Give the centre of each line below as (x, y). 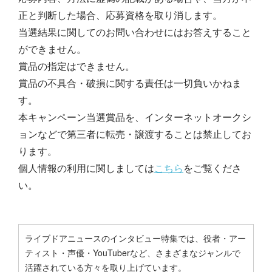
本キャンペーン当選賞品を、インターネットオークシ (135, 117)
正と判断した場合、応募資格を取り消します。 (120, 15)
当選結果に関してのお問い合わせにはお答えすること (135, 32)
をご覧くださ (212, 168)
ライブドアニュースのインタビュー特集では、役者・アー (135, 238)
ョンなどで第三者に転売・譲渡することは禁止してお (135, 134)
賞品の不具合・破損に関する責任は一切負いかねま (130, 83)
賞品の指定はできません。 (76, 66)
